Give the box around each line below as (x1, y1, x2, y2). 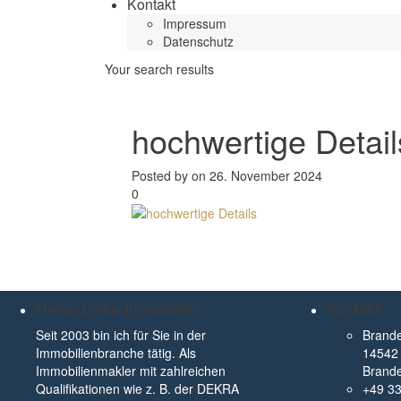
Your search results (105, 60, 214, 78)
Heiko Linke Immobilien (36, 296, 202, 320)
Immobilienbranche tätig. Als (36, 344, 196, 362)
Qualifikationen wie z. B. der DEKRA (36, 380, 239, 397)
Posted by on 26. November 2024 (132, 166, 322, 184)
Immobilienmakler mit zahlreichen (36, 362, 226, 380)
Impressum (163, 14, 226, 32)
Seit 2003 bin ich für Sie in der (36, 326, 206, 344)
